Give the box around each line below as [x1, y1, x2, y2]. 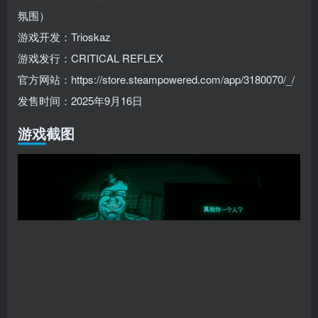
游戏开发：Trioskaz [18, 29, 111, 44]
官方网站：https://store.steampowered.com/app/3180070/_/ [18, 72, 295, 87]
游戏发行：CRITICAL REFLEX [18, 50, 163, 65]
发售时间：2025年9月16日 [18, 93, 143, 108]
